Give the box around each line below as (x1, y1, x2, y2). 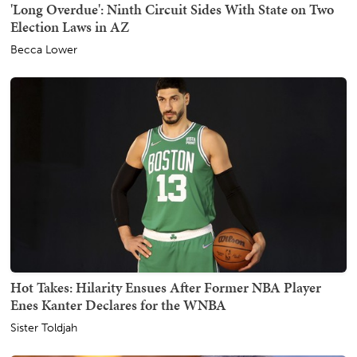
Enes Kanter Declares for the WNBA (10, 294, 226, 315)
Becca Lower (10, 43, 77, 57)
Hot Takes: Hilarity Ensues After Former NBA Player (10, 277, 321, 297)
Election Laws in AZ (10, 17, 129, 37)
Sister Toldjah (10, 320, 77, 335)
